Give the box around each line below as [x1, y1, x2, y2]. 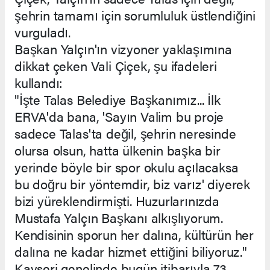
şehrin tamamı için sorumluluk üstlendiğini [14, 5, 256, 25]
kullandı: [14, 73, 63, 92]
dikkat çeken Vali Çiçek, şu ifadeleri [14, 56, 217, 75]
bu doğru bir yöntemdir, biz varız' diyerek [14, 174, 250, 193]
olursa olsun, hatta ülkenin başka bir [14, 140, 221, 160]
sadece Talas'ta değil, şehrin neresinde [14, 124, 236, 143]
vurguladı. [14, 22, 71, 42]
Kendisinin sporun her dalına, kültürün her [14, 225, 254, 244]
